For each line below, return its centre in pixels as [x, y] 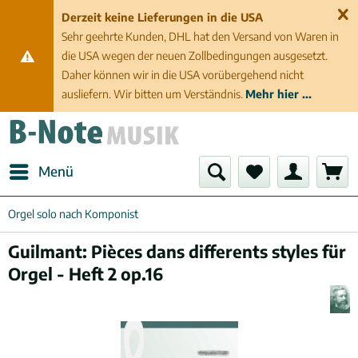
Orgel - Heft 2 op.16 [86, 274]
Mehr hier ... [279, 94]
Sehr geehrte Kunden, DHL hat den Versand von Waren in [201, 36]
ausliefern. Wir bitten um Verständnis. [153, 94]
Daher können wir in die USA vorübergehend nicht [183, 75]
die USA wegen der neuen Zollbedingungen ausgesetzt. [195, 56]
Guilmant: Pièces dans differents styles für [177, 251]
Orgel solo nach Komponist [73, 214]
